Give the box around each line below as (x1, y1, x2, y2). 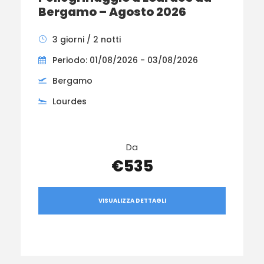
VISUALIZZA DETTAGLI (98, 196, 166, 206)
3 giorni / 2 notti (52, 33, 121, 45)
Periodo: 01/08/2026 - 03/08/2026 (52, 54, 198, 66)
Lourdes (52, 95, 87, 107)
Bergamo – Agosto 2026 (38, 3, 186, 20)
